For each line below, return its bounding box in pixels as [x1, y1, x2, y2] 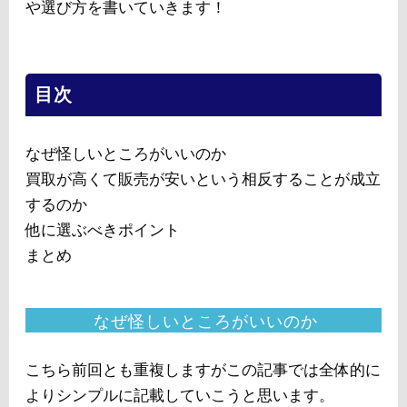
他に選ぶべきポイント [25, 222, 180, 239]
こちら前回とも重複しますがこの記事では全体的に [25, 362, 381, 379]
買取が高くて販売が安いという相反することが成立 [25, 171, 381, 188]
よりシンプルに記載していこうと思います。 [25, 387, 334, 404]
